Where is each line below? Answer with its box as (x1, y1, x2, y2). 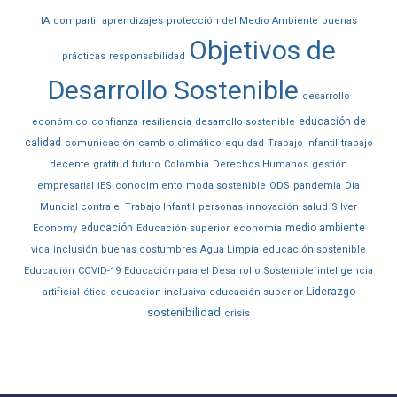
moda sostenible (186, 180, 266, 192)
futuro (132, 159, 160, 171)
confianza (90, 116, 138, 128)
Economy (32, 222, 77, 235)
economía (232, 222, 282, 235)
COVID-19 (78, 265, 121, 277)
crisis (224, 307, 250, 320)
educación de (298, 115, 366, 128)
